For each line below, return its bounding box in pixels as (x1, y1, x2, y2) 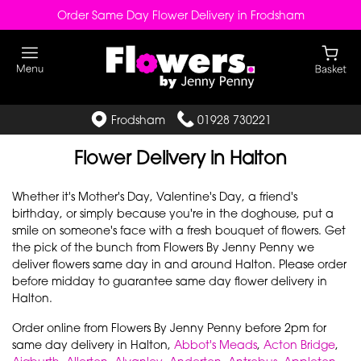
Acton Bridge (263, 338, 335, 352)
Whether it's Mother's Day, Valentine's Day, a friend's (12, 189, 297, 204)
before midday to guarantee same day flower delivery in (12, 274, 327, 288)
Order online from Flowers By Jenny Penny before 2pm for (12, 321, 326, 335)
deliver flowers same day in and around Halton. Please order (12, 257, 346, 272)
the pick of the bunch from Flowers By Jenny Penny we (12, 240, 314, 255)
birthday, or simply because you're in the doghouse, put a (12, 206, 334, 221)
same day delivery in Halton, (12, 338, 174, 352)
